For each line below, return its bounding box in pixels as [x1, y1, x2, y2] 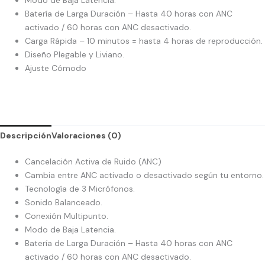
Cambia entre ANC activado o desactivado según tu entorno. [25, 170, 264, 181]
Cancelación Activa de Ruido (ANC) [25, 156, 161, 167]
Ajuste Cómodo [25, 63, 86, 74]
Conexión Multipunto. [25, 211, 108, 222]
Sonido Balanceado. [25, 197, 102, 208]
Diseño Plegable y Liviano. [25, 49, 124, 60]
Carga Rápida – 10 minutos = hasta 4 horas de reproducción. [25, 35, 263, 47]
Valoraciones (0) [51, 130, 121, 141]
